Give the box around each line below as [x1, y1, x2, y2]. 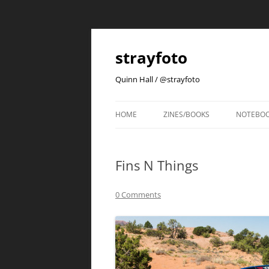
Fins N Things [115, 156, 198, 174]
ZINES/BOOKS [163, 109, 210, 119]
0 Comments [115, 189, 161, 200]
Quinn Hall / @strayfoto [115, 74, 200, 85]
